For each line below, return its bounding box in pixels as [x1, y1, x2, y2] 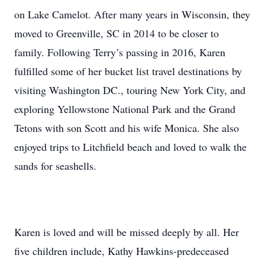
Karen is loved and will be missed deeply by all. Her [14, 225, 239, 239]
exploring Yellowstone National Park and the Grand [14, 102, 235, 116]
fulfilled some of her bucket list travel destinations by [14, 64, 242, 78]
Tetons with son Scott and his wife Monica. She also [14, 121, 239, 135]
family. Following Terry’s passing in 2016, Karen [14, 45, 225, 59]
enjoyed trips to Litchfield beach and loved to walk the [14, 140, 247, 154]
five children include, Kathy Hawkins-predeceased [14, 244, 229, 258]
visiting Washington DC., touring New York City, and [14, 83, 245, 97]
